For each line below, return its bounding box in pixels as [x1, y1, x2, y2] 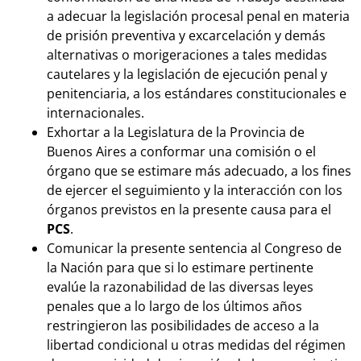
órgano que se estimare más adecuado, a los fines [47, 162, 351, 180]
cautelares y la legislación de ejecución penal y [47, 65, 327, 84]
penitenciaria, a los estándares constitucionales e [47, 85, 346, 103]
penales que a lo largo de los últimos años [47, 297, 302, 316]
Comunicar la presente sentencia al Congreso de [47, 239, 342, 258]
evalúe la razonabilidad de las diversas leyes [47, 278, 313, 297]
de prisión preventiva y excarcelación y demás [47, 27, 326, 45]
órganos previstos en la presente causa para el [47, 201, 331, 219]
